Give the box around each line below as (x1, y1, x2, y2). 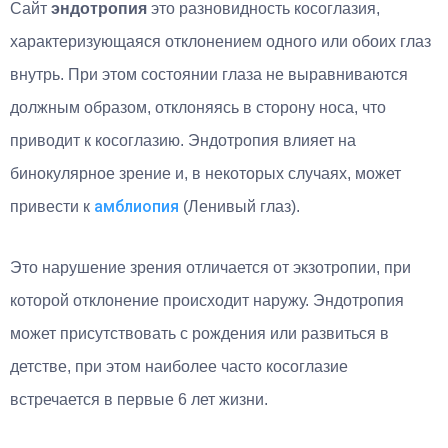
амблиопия (94, 196, 179, 216)
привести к (10, 197, 94, 215)
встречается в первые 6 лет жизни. (10, 390, 268, 408)
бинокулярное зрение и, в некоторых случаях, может (10, 164, 401, 182)
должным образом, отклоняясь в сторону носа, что (10, 98, 386, 116)
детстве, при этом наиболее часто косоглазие (10, 357, 348, 375)
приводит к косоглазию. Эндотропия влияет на (10, 131, 356, 149)
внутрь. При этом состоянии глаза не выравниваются (10, 65, 408, 83)
